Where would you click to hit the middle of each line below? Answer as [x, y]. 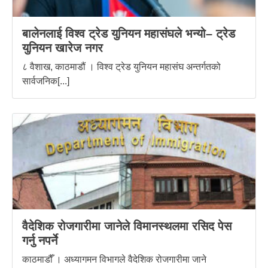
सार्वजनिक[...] [46, 81]
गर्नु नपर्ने [40, 241]
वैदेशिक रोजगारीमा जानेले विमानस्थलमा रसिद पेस [127, 226]
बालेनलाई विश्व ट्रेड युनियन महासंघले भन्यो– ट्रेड [129, 34]
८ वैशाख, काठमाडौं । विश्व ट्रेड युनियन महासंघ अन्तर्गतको [121, 67]
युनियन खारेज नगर [63, 48]
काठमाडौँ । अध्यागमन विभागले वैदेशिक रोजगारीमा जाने [114, 260]
